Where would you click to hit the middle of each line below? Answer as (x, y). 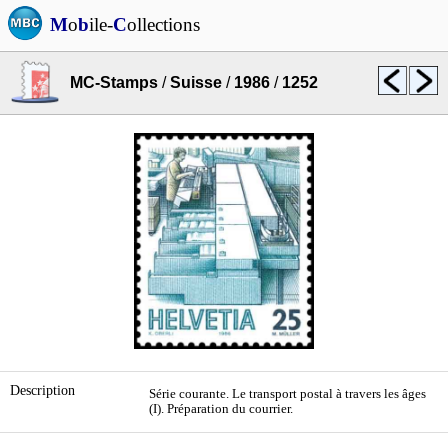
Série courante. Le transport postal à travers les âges (287, 394)
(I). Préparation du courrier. (221, 409)
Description (42, 390)
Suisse (196, 82)
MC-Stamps (114, 82)
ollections (163, 24)
